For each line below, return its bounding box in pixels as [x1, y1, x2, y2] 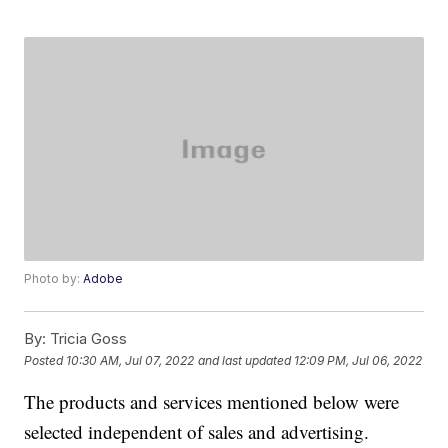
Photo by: [24, 271, 84, 287]
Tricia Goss [46, 329, 128, 349]
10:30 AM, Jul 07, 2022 [66, 352, 195, 368]
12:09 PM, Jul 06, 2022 [294, 352, 423, 368]
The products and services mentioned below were [24, 389, 400, 415]
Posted [24, 352, 67, 368]
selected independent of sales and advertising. [24, 419, 370, 445]
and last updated [198, 352, 292, 368]
